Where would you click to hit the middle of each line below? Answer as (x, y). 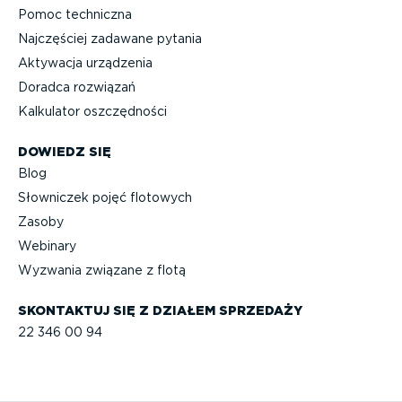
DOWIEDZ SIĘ (65, 151)
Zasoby (41, 222)
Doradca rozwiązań (77, 87)
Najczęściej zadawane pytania (110, 39)
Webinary (47, 246)
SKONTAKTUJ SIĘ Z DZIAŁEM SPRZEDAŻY (160, 310)
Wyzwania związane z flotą (102, 271)
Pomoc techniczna (75, 15)
